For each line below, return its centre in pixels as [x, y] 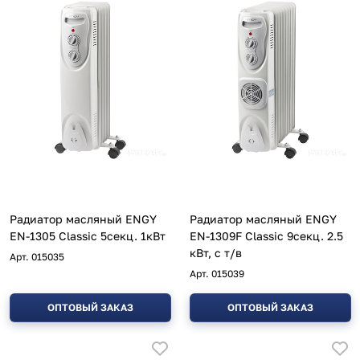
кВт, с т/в [216, 252]
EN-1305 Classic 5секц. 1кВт [153, 235]
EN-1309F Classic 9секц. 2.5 [217, 235]
